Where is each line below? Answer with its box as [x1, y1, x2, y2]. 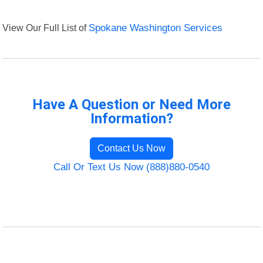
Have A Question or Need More [32, 96, 231, 113]
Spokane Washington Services [89, 22, 223, 34]
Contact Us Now [97, 143, 166, 154]
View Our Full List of [2, 22, 89, 33]
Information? [90, 110, 173, 127]
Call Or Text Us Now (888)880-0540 [53, 161, 210, 173]
